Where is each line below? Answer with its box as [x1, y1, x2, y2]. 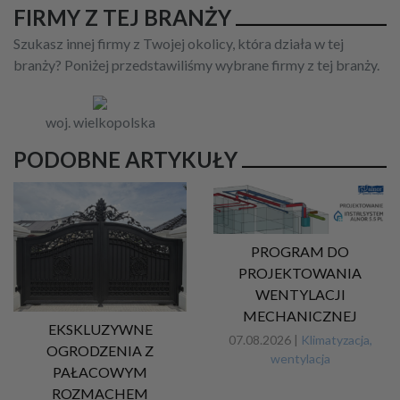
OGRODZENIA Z [46, 342, 154, 360]
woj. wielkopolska [45, 112, 155, 130]
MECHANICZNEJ [243, 306, 357, 324]
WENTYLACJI [254, 285, 346, 303]
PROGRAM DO [251, 242, 349, 260]
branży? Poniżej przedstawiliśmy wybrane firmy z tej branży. [13, 55, 379, 73]
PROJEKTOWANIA [238, 263, 362, 281]
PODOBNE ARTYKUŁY [13, 146, 237, 172]
